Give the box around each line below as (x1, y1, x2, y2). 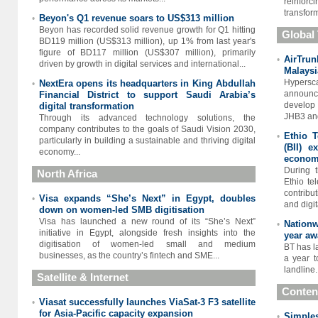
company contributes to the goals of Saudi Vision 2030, (39, 124, 256, 134)
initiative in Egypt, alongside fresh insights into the (39, 228, 256, 238)
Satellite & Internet (37, 271, 128, 283)
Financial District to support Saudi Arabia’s (39, 89, 256, 100)
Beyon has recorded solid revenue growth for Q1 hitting (39, 25, 256, 35)
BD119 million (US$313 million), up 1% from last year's (39, 36, 256, 46)
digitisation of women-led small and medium (39, 239, 256, 249)
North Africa (37, 168, 97, 180)
